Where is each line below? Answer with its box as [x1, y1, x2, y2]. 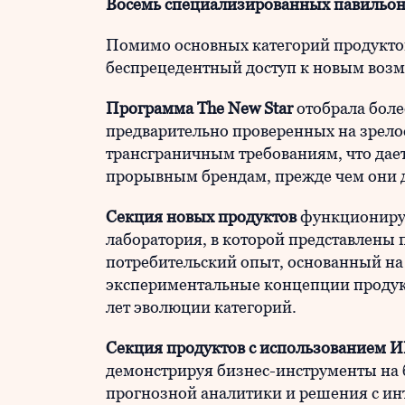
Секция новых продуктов [106, 207, 297, 226]
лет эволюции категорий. [106, 297, 297, 316]
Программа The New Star [106, 99, 293, 118]
